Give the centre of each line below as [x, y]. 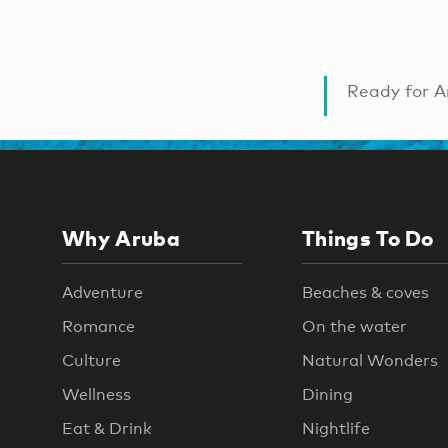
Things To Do [368, 238]
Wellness [96, 394]
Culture [91, 360]
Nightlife [336, 428]
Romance [98, 326]
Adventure [102, 292]
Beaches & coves [365, 292]
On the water [354, 326]
